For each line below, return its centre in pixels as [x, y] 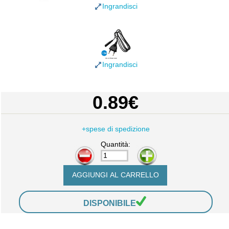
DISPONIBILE [109, 203]
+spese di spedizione [116, 129]
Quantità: [116, 145]
